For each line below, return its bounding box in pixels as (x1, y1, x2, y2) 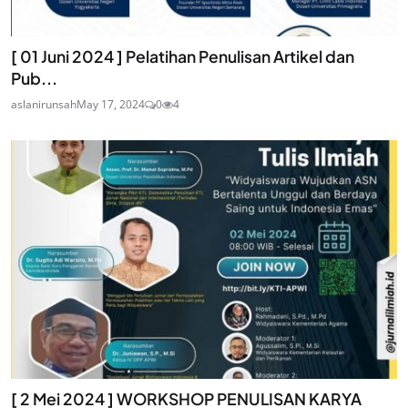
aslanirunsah (11, 96, 76, 112)
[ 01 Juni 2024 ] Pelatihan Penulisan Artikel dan (11, 46, 354, 66)
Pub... (11, 67, 57, 88)
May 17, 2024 (76, 96, 145, 112)
